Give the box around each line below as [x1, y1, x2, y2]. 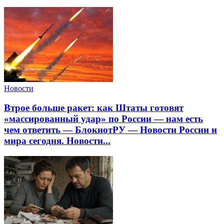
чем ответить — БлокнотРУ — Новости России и [4, 124, 217, 135]
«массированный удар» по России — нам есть [4, 113, 203, 124]
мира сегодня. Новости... [4, 135, 110, 146]
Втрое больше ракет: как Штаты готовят [4, 102, 183, 113]
